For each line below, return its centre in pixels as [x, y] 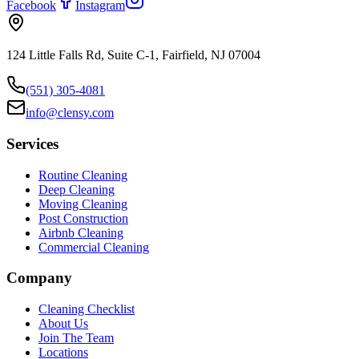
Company [39, 278]
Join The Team [76, 338]
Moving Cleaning [83, 204]
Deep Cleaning [77, 189]
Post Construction [83, 218]
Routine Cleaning [83, 175]
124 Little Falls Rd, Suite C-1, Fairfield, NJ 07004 [133, 55]
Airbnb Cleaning [81, 232]
